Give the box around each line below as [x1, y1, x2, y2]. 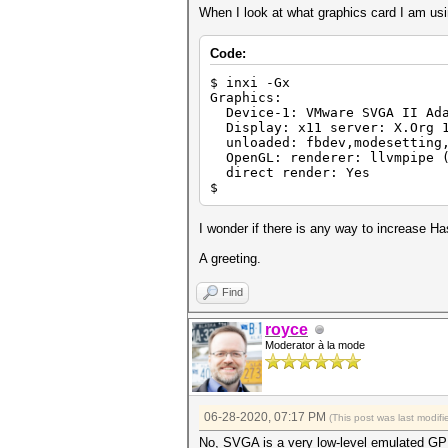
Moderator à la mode [265, 339, 365, 351]
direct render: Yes [210, 165, 370, 180]
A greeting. [199, 251, 261, 266]
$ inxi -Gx [210, 75, 290, 90]
